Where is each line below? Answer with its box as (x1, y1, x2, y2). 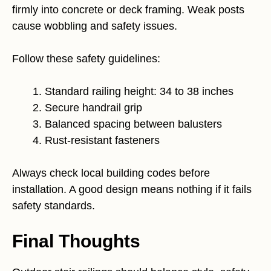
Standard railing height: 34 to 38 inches (45, 85, 233, 97)
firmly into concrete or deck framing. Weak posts (12, 3, 244, 16)
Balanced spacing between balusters (45, 117, 222, 130)
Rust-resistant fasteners (45, 134, 160, 146)
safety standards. (12, 199, 95, 212)
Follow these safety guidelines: (12, 52, 160, 65)
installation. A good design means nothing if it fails (12, 183, 252, 195)
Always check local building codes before (12, 166, 210, 179)
